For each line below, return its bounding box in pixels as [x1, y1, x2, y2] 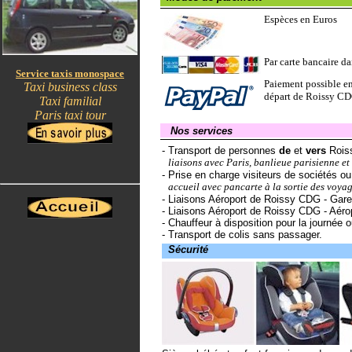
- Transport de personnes [161, 145, 279, 156]
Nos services [170, 125, 233, 137]
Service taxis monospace [16, 68, 124, 79]
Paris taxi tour [34, 108, 106, 122]
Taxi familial [38, 94, 101, 108]
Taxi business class [23, 80, 117, 93]
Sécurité [167, 244, 208, 255]
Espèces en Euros [263, 13, 337, 25]
